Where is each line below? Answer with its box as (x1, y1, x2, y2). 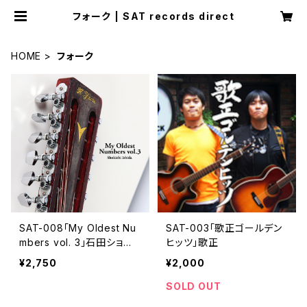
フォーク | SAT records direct (72, 10, 235, 22)
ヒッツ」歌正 (166, 236, 219, 248)
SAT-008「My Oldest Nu (19, 222, 136, 234)
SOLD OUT (166, 280, 221, 292)
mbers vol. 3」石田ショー (19, 236, 134, 248)
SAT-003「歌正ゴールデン (166, 222, 282, 234)
